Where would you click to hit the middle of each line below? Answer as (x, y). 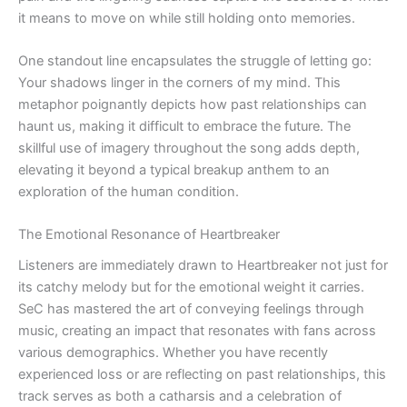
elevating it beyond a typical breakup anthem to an (174, 169)
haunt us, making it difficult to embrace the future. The (184, 126)
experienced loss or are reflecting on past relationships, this (202, 375)
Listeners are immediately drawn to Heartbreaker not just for (203, 266)
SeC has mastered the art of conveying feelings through (191, 309)
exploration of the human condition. (129, 191)
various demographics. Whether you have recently (173, 353)
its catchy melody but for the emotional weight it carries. (191, 288)
